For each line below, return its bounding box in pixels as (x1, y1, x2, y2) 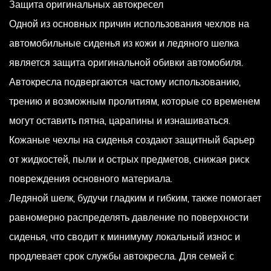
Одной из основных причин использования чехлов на (9, 17, 249, 31)
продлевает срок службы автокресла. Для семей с (9, 249, 234, 263)
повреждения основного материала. (9, 172, 172, 186)
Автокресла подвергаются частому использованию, (9, 75, 241, 89)
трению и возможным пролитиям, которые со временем (9, 94, 260, 108)
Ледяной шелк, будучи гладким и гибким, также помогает (9, 191, 261, 205)
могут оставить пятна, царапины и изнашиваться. (9, 114, 230, 128)
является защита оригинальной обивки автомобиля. (9, 56, 243, 70)
